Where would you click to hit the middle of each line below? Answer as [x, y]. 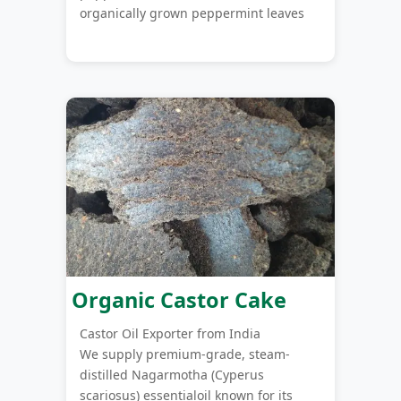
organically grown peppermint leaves [192, 13]
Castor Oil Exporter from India [170, 333]
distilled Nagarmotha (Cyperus [172, 374]
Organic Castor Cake [176, 299]
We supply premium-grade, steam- [185, 354]
